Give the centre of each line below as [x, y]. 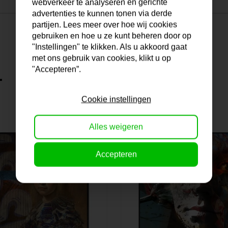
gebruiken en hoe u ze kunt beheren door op [112, 36]
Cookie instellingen [116, 99]
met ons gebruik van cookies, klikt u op [102, 58]
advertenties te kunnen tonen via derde [102, 13]
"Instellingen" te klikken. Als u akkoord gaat [109, 47]
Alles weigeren [116, 127]
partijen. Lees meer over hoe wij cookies [105, 24]
